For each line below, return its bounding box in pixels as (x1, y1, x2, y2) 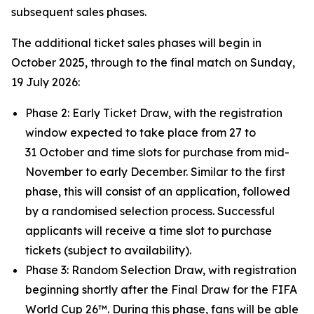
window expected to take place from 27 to (25, 125, 256, 139)
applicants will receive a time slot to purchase (25, 224, 272, 238)
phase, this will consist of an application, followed (25, 184, 290, 198)
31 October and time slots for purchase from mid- (25, 145, 289, 159)
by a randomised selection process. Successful (25, 204, 275, 218)
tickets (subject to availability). (25, 243, 191, 257)
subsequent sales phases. (11, 5, 146, 19)
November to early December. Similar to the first (25, 165, 285, 179)
